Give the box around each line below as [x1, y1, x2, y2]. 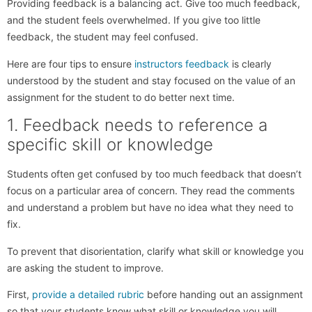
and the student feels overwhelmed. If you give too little [7, 14, 260, 26]
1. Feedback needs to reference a [7, 115, 267, 136]
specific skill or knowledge [7, 134, 213, 155]
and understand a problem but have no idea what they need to [7, 201, 293, 214]
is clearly [232, 57, 272, 70]
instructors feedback [134, 57, 232, 70]
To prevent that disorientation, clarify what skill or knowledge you [7, 244, 304, 257]
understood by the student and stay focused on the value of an [7, 74, 295, 86]
